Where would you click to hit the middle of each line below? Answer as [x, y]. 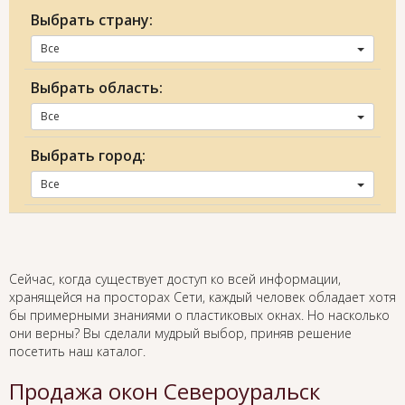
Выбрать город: [88, 156]
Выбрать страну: [92, 20]
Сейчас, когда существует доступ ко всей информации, [175, 279]
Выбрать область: [97, 88]
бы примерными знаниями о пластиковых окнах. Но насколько [199, 316]
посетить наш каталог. [77, 352]
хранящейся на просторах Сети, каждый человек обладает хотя [202, 297]
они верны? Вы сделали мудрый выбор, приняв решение [180, 334]
